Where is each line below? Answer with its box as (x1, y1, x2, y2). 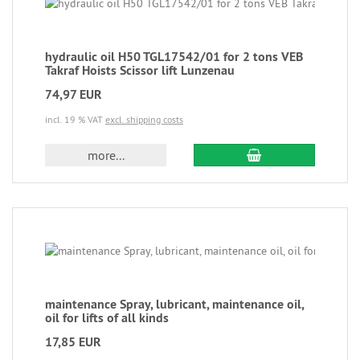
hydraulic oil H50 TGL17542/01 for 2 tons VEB (45, 48, 303, 65)
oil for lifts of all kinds (45, 309, 169, 326)
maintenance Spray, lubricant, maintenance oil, (45, 296, 304, 313)
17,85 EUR (45, 333, 101, 350)
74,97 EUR (45, 86, 102, 103)
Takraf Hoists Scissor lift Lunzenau (45, 62, 235, 79)
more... (87, 147, 125, 163)
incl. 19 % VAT (45, 113, 105, 125)
